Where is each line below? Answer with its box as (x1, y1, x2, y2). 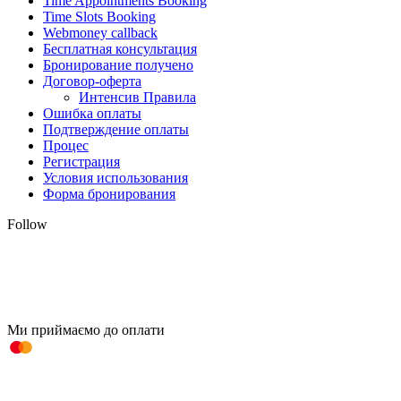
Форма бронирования (43, 186, 175, 202)
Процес (43, 138, 89, 154)
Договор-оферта (43, 73, 141, 90)
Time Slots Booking (43, 9, 156, 25)
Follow (7, 217, 47, 233)
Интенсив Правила (79, 90, 196, 106)
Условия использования (43, 170, 188, 186)
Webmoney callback (43, 25, 158, 41)
